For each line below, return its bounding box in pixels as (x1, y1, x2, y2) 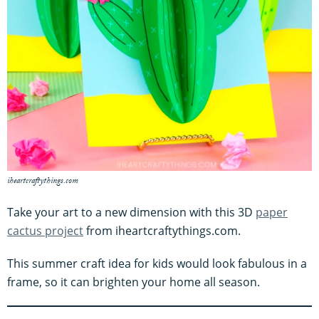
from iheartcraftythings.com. (83, 222, 241, 239)
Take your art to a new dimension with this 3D (7, 204, 256, 220)
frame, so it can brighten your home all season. (7, 273, 260, 290)
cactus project (7, 222, 83, 239)
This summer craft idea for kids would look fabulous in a (7, 255, 307, 271)
